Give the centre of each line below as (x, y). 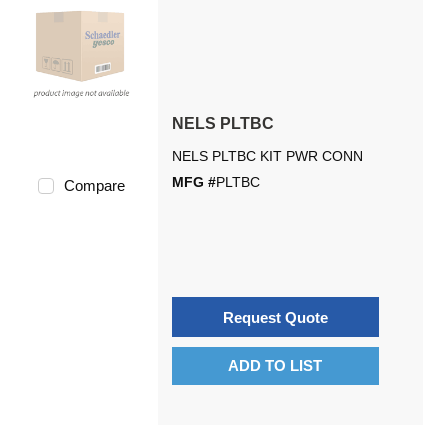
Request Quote (275, 317)
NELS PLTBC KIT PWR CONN (267, 156)
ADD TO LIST (275, 365)
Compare (94, 185)
